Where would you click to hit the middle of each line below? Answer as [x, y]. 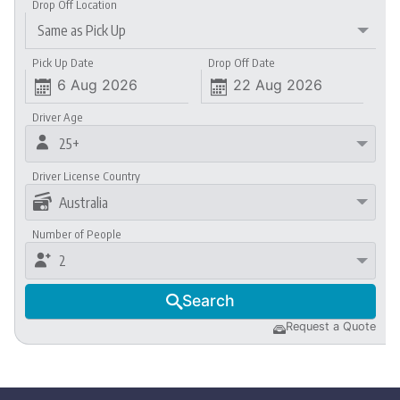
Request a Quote [330, 327]
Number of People [77, 234]
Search [208, 300]
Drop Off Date [241, 63]
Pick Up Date [63, 63]
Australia [83, 202]
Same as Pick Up [81, 30]
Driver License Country [87, 175]
